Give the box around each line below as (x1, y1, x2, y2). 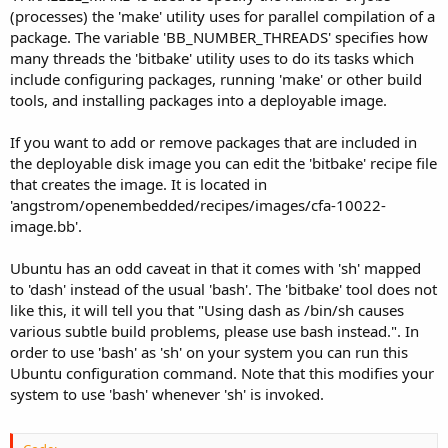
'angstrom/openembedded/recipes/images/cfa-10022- (10, 194, 386, 215)
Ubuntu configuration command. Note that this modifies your (10, 362, 434, 383)
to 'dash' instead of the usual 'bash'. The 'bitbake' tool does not (10, 278, 437, 299)
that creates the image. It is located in (10, 173, 267, 194)
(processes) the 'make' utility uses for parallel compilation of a (10, 5, 435, 26)
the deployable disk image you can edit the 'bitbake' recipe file (10, 152, 437, 173)
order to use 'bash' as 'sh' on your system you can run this (10, 341, 408, 362)
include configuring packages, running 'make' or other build (10, 68, 422, 89)
